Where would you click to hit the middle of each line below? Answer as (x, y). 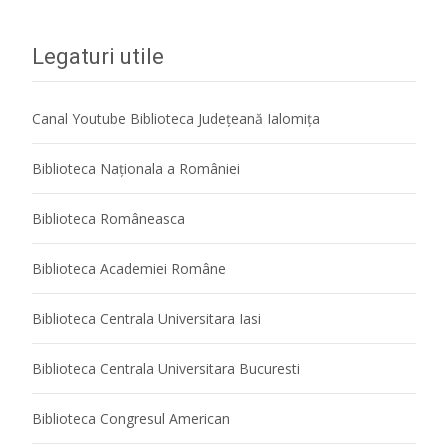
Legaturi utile (98, 56)
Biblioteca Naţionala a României (136, 168)
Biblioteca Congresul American (131, 418)
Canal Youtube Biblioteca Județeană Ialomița (176, 118)
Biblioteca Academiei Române (129, 268)
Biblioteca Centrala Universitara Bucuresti (166, 368)
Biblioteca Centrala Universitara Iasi (146, 318)
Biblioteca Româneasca (108, 218)
